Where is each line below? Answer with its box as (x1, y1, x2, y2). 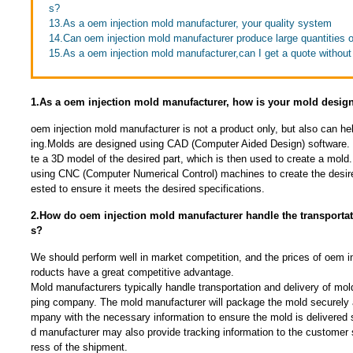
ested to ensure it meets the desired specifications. (30, 183, 265, 195)
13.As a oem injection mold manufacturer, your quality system (48, 17, 332, 29)
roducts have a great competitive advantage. (30, 266, 234, 278)
